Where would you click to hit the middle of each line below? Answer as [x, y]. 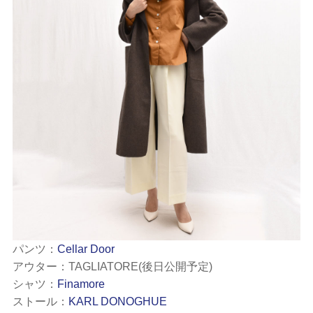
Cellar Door [86, 249]
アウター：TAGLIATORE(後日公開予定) [112, 267]
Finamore [81, 284]
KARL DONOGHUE [117, 302]
